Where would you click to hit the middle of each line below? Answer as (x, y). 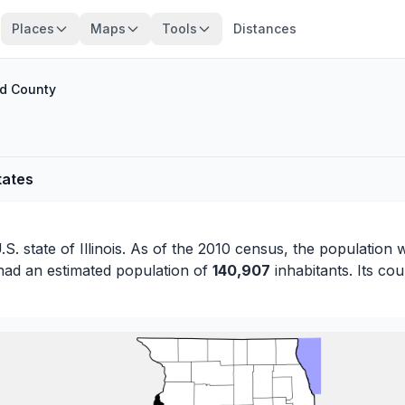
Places (33, 28)
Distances (264, 28)
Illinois (101, 249)
